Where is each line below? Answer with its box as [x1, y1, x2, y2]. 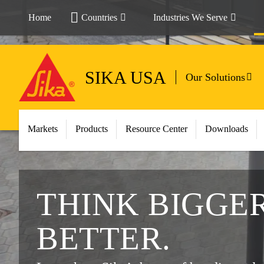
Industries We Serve [153, 12, 227, 22]
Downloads [205, 124, 248, 134]
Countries [81, 12, 117, 22]
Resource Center [126, 124, 187, 134]
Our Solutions [186, 71, 245, 83]
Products [75, 124, 108, 134]
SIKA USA [85, 67, 166, 87]
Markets [28, 124, 58, 134]
